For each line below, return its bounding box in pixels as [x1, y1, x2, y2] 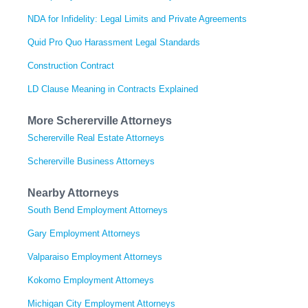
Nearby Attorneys [27, 186, 119, 199]
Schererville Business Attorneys [27, 155, 155, 166]
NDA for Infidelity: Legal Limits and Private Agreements [27, 13, 247, 24]
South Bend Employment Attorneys [27, 204, 168, 215]
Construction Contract [27, 60, 114, 71]
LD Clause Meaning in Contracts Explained [27, 83, 198, 94]
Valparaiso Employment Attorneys [27, 251, 162, 262]
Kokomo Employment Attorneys [27, 274, 154, 285]
